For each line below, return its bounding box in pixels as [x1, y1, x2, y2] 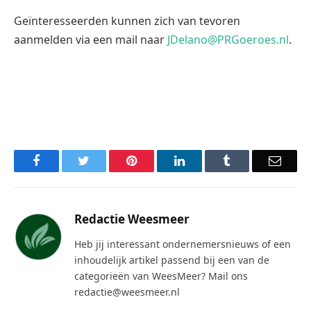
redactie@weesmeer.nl [74, 285, 180, 299]
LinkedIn [183, 154, 230, 167]
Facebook [39, 154, 88, 167]
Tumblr [230, 154, 267, 167]
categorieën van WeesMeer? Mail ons [74, 269, 248, 283]
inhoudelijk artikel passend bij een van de [74, 253, 269, 267]
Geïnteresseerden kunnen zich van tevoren [14, 13, 240, 29]
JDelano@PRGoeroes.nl [167, 32, 289, 48]
